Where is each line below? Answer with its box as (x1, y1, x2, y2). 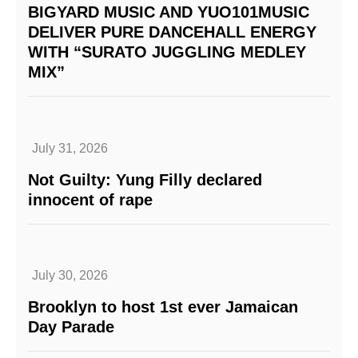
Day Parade (28, 317, 114, 336)
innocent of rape (28, 190, 153, 209)
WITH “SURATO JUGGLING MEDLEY (28, 43, 306, 62)
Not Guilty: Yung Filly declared (28, 170, 262, 189)
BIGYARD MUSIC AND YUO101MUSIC (28, 3, 309, 22)
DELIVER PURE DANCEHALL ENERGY (28, 23, 316, 42)
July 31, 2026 (32, 141, 108, 155)
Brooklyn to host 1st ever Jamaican (28, 297, 298, 316)
